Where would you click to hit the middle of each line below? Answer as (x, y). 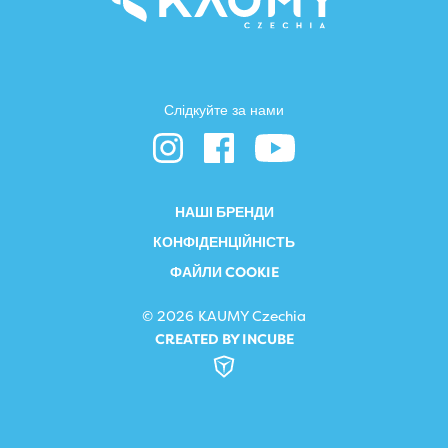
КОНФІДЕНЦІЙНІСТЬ (224, 243)
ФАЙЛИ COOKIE (224, 273)
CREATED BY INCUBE (224, 340)
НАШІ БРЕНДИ (224, 213)
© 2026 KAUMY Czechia (224, 317)
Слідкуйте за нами (224, 111)
